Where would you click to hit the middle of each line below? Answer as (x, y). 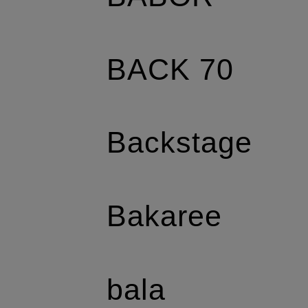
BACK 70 (170, 69)
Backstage (179, 143)
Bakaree (164, 216)
